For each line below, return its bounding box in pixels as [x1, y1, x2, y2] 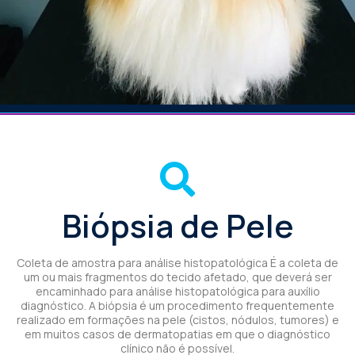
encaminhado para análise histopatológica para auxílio [35, 283, 320, 299]
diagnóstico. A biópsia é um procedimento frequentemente [21, 297, 334, 313]
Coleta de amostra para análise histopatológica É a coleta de [17, 254, 338, 270]
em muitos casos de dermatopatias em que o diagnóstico [25, 326, 330, 342]
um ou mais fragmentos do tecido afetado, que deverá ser [23, 269, 332, 284]
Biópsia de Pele [61, 203, 294, 247]
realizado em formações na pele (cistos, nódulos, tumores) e [16, 311, 339, 327]
